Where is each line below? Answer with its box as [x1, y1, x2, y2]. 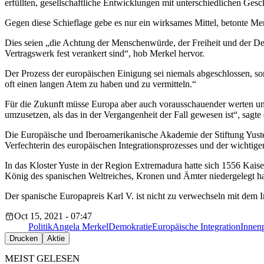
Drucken [9, 234, 38, 243]
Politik [28, 222, 52, 232]
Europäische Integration [152, 222, 240, 232]
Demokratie [108, 222, 152, 232]
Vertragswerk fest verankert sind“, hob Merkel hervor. [5, 48, 204, 59]
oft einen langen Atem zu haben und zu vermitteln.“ [5, 79, 196, 90]
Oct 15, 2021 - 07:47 [14, 211, 92, 222]
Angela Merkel [52, 222, 108, 232]
